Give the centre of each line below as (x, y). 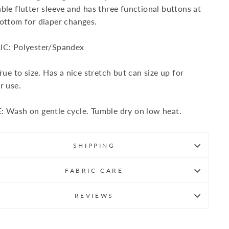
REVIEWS (94, 196)
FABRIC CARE (94, 170)
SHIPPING (94, 145)
